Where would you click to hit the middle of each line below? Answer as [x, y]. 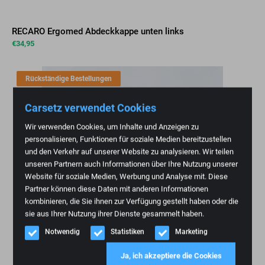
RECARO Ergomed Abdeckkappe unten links [98, 32]
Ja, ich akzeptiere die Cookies [171, 256]
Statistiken [128, 232]
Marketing [192, 232]
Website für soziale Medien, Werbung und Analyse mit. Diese [127, 176]
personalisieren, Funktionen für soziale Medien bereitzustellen [128, 139]
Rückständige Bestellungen [68, 78]
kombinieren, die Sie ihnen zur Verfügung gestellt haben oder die [132, 201]
